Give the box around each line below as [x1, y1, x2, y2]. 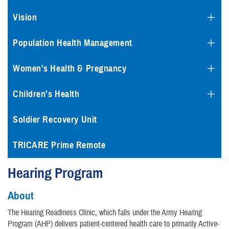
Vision [13, 12, 37, 24]
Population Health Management [13, 37, 132, 49]
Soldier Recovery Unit [13, 114, 97, 126]
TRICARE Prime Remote [13, 140, 106, 151]
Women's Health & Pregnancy [13, 63, 127, 75]
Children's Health [13, 88, 80, 100]
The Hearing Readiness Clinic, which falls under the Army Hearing [8, 207, 202, 218]
